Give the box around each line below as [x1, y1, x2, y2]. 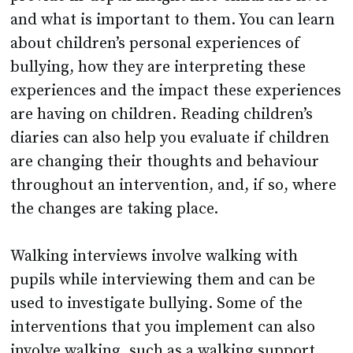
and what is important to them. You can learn [10, 10, 336, 31]
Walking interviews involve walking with [10, 247, 299, 267]
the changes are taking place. [10, 199, 219, 220]
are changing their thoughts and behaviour [10, 152, 320, 173]
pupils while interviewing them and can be [10, 270, 316, 291]
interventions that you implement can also [10, 318, 316, 338]
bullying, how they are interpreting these [10, 58, 307, 78]
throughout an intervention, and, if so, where [10, 176, 337, 196]
